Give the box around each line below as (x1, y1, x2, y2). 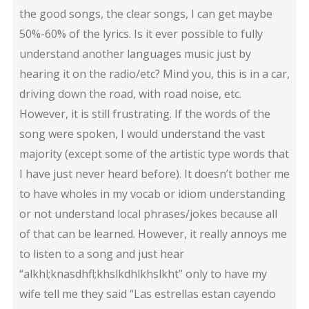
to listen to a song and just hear (19, 246, 184, 261)
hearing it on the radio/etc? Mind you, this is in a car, (19, 66, 290, 81)
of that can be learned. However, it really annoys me (19, 226, 287, 241)
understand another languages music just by (19, 46, 251, 61)
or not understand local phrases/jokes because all (19, 206, 277, 221)
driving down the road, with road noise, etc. (19, 86, 241, 101)
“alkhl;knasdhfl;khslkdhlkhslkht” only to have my (19, 266, 267, 281)
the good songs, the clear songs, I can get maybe (19, 6, 272, 21)
